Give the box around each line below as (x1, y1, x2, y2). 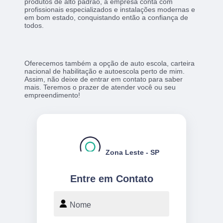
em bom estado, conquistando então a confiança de (24, 13, 189, 21)
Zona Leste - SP (106, 148, 159, 156)
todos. (24, 21, 44, 29)
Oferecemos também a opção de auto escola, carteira (24, 59, 195, 67)
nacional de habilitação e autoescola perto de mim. (24, 67, 185, 75)
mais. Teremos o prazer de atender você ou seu (24, 83, 176, 91)
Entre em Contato (70, 173, 153, 184)
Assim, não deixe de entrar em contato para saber (24, 75, 183, 83)
